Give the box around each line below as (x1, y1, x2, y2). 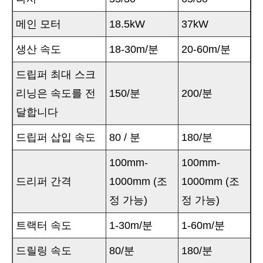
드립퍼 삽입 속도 (16, 131, 96, 144)
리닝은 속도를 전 (16, 87, 96, 100)
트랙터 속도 (16, 220, 72, 232)
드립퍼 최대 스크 (16, 69, 96, 81)
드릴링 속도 (16, 245, 72, 257)
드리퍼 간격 (16, 176, 72, 188)
